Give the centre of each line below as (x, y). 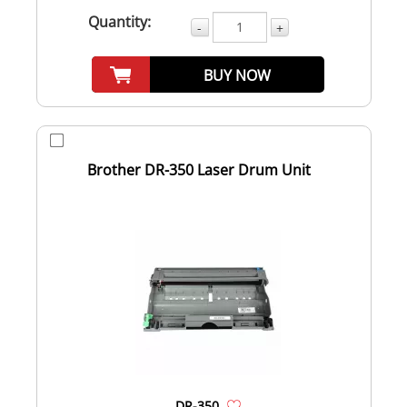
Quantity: (119, 21)
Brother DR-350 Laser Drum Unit (199, 169)
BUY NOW (238, 75)
